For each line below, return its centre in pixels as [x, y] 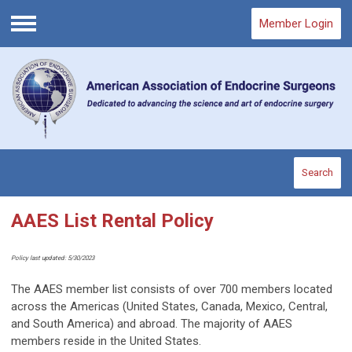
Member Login [296, 24]
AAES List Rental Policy [112, 221]
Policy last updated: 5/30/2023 [53, 258]
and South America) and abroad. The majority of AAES [152, 324]
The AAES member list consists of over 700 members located [172, 290]
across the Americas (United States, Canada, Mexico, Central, [169, 307]
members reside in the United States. [106, 341]
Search [317, 173]
